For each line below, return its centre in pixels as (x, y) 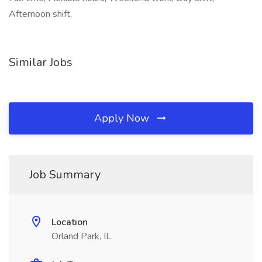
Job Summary (65, 175)
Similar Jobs (41, 62)
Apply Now (123, 118)
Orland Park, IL (81, 236)
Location (70, 222)
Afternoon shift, (40, 14)
